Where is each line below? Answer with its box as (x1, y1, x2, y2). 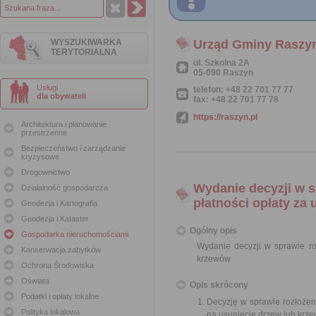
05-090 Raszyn (193, 68, 253, 78)
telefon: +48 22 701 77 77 (193, 85, 293, 95)
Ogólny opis (190, 226, 237, 236)
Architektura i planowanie (21, 120, 107, 128)
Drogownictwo (21, 168, 70, 176)
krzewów (197, 254, 231, 264)
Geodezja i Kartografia (21, 199, 97, 207)
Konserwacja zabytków (21, 245, 101, 254)
